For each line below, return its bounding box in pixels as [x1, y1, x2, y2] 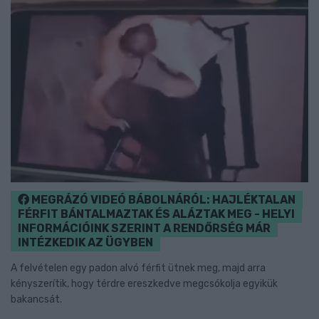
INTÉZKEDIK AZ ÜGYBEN [18, 236, 153, 250]
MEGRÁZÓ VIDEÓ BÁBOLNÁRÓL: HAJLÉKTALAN [29, 193, 296, 207]
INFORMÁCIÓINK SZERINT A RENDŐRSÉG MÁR [18, 221, 271, 236]
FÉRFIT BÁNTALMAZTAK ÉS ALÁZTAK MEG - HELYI [18, 207, 295, 221]
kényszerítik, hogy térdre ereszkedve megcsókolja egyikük [11, 278, 278, 291]
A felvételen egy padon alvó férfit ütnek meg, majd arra [11, 262, 266, 275]
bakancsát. [11, 293, 64, 306]
